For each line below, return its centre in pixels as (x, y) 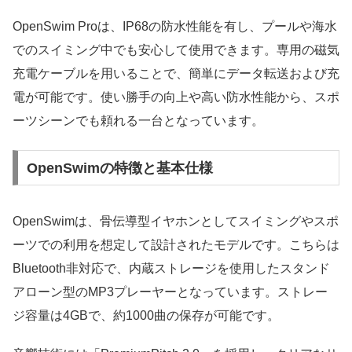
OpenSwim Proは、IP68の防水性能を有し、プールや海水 (175, 27)
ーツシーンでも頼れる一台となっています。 (138, 121)
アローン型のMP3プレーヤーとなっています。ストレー (170, 292)
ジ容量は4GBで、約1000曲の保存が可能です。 (146, 316)
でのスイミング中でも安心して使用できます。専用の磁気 (176, 50)
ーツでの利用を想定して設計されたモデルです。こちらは (176, 245)
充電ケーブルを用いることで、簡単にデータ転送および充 (176, 74)
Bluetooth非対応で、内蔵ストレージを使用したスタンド (171, 269)
